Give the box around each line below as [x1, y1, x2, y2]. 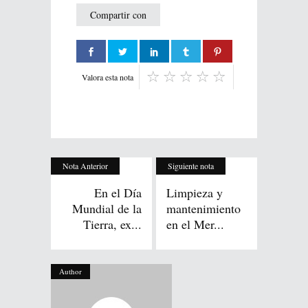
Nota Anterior [63, 160, 108, 172]
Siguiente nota [168, 160, 214, 172]
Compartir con [90, 8, 146, 22]
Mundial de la [72, 200, 142, 217]
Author [59, 266, 82, 277]
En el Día [94, 184, 142, 201]
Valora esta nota [82, 71, 133, 83]
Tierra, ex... [83, 216, 142, 233]
